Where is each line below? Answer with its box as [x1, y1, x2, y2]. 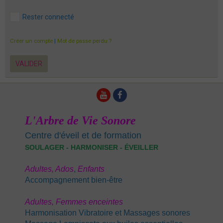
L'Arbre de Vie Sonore [25, 114, 136, 127]
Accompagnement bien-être [25, 176, 122, 185]
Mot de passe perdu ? [57, 38, 111, 45]
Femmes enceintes [56, 198, 123, 207]
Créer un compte [10, 38, 53, 45]
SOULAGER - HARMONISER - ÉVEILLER [25, 143, 158, 152]
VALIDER [15, 60, 42, 68]
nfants [83, 165, 105, 174]
